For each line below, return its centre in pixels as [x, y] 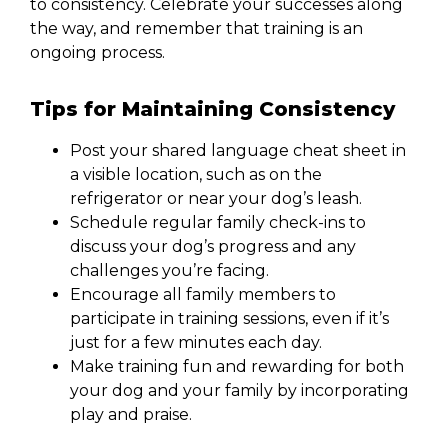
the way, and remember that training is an [196, 28]
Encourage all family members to [203, 295]
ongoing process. [97, 52]
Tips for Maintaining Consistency [212, 109]
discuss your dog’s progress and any [213, 247]
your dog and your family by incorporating [239, 391]
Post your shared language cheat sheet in [238, 151]
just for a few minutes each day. [196, 343]
